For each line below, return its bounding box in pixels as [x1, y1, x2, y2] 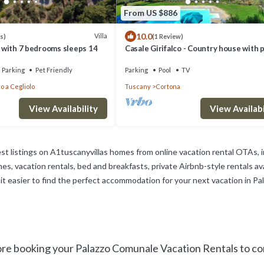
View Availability [28, 103, 98, 114]
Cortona [156, 82, 180, 90]
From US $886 [124, 8, 177, 18]
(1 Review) [152, 32, 183, 40]
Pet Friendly [35, 65, 72, 74]
